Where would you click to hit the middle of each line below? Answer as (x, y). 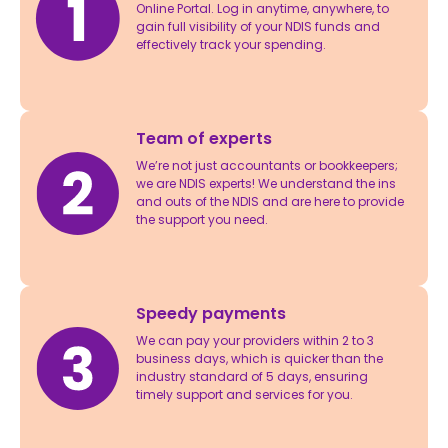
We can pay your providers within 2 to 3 (255, 340)
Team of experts (204, 138)
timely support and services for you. (245, 394)
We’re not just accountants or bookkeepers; (267, 165)
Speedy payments (211, 313)
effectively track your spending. (231, 44)
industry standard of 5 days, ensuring (252, 376)
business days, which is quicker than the (260, 358)
